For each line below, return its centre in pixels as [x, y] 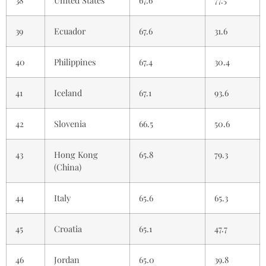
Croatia [68, 228]
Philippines [75, 61]
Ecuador [70, 31]
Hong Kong [76, 154]
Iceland [68, 92]
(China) [68, 167]
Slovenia [70, 123]
